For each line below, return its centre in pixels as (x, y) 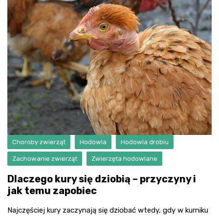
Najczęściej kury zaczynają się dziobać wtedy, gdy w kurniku (108, 210)
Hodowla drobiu (145, 142)
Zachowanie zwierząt (45, 158)
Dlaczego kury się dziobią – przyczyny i (102, 179)
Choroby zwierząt (39, 142)
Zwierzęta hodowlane (124, 158)
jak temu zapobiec (52, 190)
